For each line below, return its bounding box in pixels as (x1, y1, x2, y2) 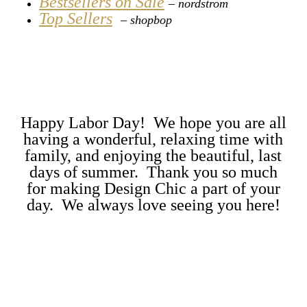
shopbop (130, 13, 172, 27)
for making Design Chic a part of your (26, 180, 280, 198)
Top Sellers (38, 10, 112, 28)
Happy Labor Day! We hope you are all (20, 114, 286, 132)
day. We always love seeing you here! (26, 196, 280, 214)
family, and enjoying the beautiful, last (25, 147, 282, 165)
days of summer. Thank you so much (29, 163, 278, 182)
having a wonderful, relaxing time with (23, 130, 284, 149)
